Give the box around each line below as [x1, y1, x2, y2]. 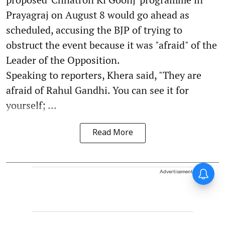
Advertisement [160, 168, 193, 175]
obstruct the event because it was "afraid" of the [6, 38, 217, 52]
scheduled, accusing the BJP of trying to [6, 23, 182, 37]
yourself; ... [6, 98, 57, 113]
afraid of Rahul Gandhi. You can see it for [6, 83, 189, 97]
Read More [92, 128, 133, 139]
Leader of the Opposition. [6, 53, 120, 67]
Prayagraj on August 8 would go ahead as [6, 8, 189, 22]
